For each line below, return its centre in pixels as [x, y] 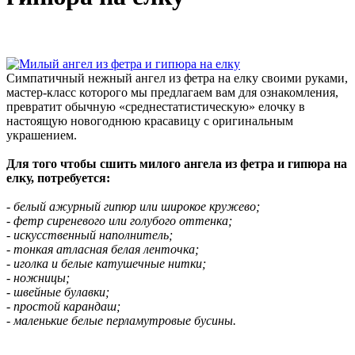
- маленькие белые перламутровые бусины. [121, 320]
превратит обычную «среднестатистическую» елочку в [156, 106]
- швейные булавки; [58, 292]
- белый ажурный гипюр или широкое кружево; [133, 206]
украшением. [42, 135]
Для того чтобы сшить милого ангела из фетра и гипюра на [177, 163]
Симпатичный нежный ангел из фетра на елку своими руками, [177, 78]
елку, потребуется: [58, 177]
